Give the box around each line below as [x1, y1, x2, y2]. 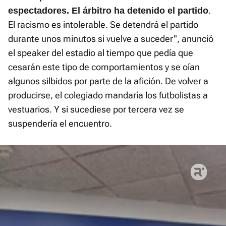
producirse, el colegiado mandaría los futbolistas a [8, 90, 208, 101]
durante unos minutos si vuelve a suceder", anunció [8, 33, 213, 44]
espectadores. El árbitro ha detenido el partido [8, 6, 208, 16]
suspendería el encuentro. [8, 118, 112, 129]
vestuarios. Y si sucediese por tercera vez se [8, 104, 184, 115]
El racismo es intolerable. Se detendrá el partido [8, 19, 198, 30]
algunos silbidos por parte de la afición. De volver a [8, 76, 208, 87]
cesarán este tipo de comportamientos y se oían [8, 62, 200, 73]
